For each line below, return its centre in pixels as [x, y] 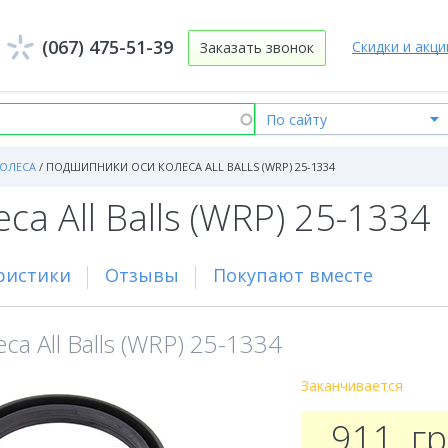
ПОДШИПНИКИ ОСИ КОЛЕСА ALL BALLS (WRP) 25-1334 [190, 166]
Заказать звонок [257, 47]
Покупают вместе [293, 275]
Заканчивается [351, 385]
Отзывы [142, 275]
